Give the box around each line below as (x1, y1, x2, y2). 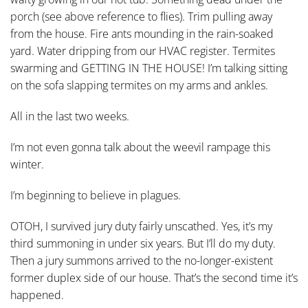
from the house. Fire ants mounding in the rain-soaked (10, 26, 274, 41)
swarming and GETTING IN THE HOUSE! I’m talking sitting (10, 60, 287, 76)
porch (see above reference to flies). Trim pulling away (10, 9, 272, 24)
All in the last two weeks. (10, 109, 129, 124)
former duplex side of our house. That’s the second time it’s (10, 270, 298, 285)
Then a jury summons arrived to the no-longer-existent (10, 253, 273, 268)
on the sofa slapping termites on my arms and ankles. (10, 78, 268, 93)
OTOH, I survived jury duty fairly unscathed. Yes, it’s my (10, 219, 272, 234)
